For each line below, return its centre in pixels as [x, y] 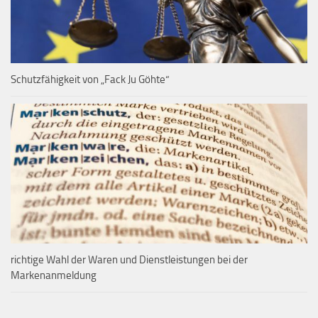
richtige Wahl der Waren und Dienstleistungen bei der [129, 259]
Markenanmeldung [54, 275]
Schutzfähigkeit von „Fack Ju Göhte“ [90, 79]
